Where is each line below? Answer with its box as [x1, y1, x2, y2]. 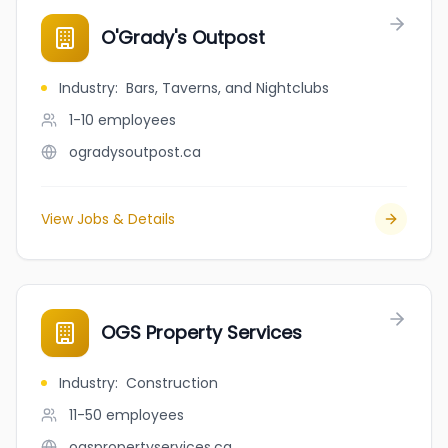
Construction [126, 373, 218, 393]
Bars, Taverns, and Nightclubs [126, 78, 329, 98]
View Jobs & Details [41, 209, 175, 229]
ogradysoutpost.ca [69, 142, 201, 162]
